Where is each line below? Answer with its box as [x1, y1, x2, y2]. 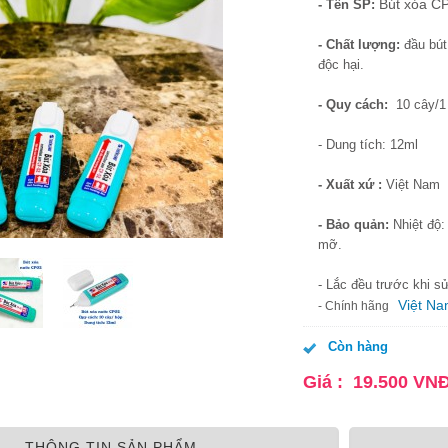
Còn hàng [328, 339, 388, 354]
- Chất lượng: [318, 37, 404, 52]
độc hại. [318, 57, 364, 72]
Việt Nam [386, 177, 440, 192]
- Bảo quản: [318, 217, 393, 232]
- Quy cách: [318, 97, 392, 112]
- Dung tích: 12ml [318, 137, 418, 152]
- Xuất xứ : [318, 177, 386, 192]
